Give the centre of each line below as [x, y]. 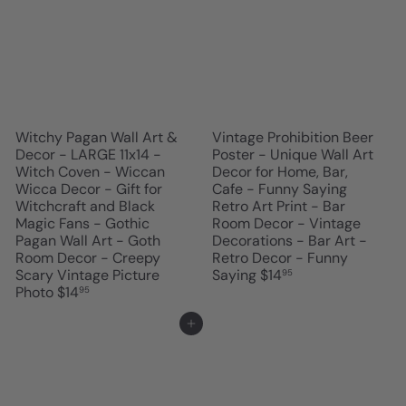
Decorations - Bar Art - [290, 241]
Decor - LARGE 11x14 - [88, 155]
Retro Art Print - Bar [279, 207]
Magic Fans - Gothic [82, 224]
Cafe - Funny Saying [280, 189]
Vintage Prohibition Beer [293, 138]
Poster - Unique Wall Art [293, 155]
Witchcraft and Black [85, 207]
